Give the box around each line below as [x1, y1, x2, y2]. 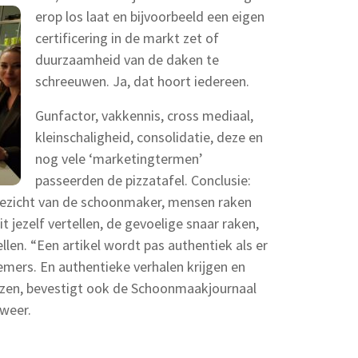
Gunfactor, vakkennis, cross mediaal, [35, 106, 253, 125]
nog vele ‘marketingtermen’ [35, 149, 203, 168]
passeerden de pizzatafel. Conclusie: [35, 171, 251, 189]
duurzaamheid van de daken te [35, 50, 219, 69]
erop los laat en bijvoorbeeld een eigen [35, 7, 265, 26]
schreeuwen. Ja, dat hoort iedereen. [35, 72, 249, 90]
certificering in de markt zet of [35, 29, 219, 47]
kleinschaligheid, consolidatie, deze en [35, 128, 263, 146]
